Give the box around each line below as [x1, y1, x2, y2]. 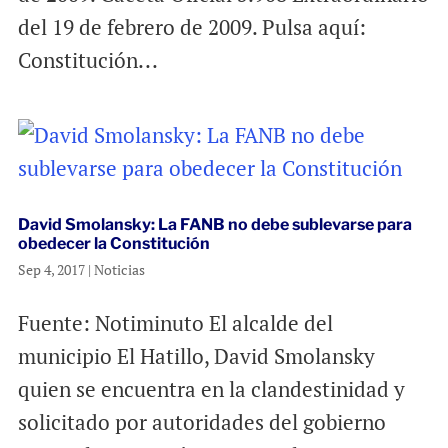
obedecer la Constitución [17, 234, 210, 254]
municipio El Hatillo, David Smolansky [17, 342, 375, 371]
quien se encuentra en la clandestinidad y [17, 375, 405, 404]
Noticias [93, 260, 145, 280]
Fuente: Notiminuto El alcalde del [17, 309, 333, 338]
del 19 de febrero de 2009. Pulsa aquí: [17, 13, 366, 42]
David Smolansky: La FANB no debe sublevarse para [17, 215, 412, 235]
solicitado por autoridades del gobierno [17, 408, 386, 437]
